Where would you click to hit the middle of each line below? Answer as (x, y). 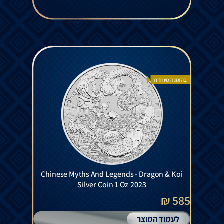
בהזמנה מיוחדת (170, 80)
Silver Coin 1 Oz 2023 (112, 185)
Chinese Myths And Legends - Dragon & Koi (112, 174)
